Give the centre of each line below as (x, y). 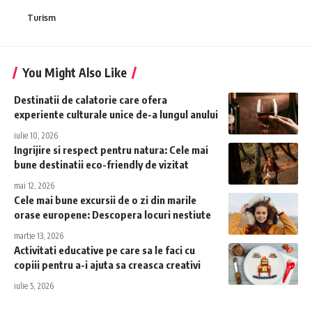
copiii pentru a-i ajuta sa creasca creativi (107, 265)
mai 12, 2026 (34, 186)
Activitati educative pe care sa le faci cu (104, 250)
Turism (41, 18)
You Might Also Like (75, 73)
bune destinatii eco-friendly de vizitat (101, 165)
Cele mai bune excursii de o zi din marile (105, 200)
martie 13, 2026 (39, 236)
